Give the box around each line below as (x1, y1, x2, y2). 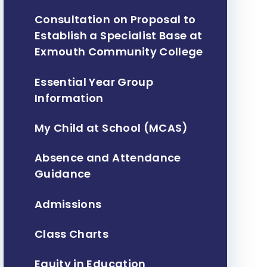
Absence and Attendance (34, 150, 181, 166)
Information (34, 90, 104, 105)
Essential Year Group (34, 74, 154, 89)
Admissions (34, 196, 102, 212)
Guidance (34, 166, 91, 182)
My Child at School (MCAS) (34, 120, 188, 135)
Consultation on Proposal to (34, 12, 196, 27)
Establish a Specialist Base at (34, 28, 203, 44)
